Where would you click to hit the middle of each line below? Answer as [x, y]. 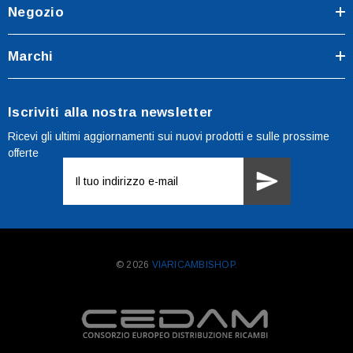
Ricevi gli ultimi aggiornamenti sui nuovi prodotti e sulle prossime [169, 136]
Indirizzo [87, 167]
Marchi [31, 56]
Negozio [36, 12]
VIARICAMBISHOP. [193, 264]
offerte [23, 152]
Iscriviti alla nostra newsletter [110, 112]
